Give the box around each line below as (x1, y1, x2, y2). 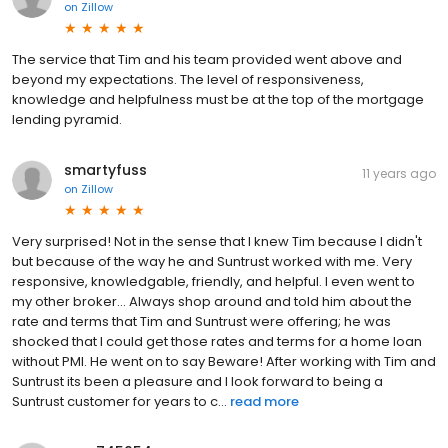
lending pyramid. (12, 110, 122, 130)
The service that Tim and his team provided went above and (12, 50, 402, 70)
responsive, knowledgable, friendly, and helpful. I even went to (12, 272, 415, 292)
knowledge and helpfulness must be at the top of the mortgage (12, 90, 424, 110)
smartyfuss (64, 160, 147, 181)
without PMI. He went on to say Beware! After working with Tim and (12, 352, 436, 372)
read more (230, 392, 299, 412)
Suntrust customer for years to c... (12, 392, 227, 412)
